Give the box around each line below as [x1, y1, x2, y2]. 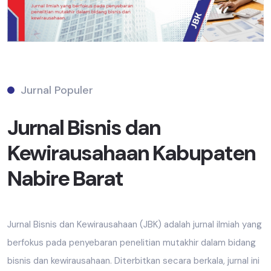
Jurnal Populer [21, 83, 93, 98]
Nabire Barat [7, 165, 123, 193]
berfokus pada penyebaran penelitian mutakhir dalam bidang [7, 237, 256, 249]
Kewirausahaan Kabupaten [7, 139, 255, 168]
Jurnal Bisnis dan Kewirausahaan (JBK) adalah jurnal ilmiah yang [7, 218, 262, 231]
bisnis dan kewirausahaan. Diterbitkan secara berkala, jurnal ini [7, 255, 260, 267]
